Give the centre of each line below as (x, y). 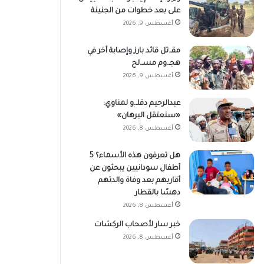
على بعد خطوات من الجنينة (136, 11)
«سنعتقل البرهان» (148, 116)
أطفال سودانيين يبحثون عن (135, 169)
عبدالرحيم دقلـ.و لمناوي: (142, 104)
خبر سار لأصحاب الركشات (137, 225)
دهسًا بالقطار (158, 193)
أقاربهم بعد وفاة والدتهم (139, 181)
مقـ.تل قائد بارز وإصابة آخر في (134, 51)
